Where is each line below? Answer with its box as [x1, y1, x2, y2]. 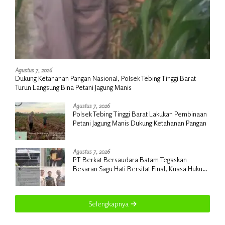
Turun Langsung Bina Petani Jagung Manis [15, 82, 132, 91]
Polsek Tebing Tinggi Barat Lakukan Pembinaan [73, 109, 207, 118]
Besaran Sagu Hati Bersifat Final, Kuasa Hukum [73, 164, 208, 173]
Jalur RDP [73, 182, 100, 191]
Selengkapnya [88, 199, 130, 208]
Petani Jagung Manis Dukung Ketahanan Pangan [73, 118, 206, 127]
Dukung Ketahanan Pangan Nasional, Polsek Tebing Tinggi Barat [15, 73, 196, 82]
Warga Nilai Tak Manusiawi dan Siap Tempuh [73, 173, 199, 182]
